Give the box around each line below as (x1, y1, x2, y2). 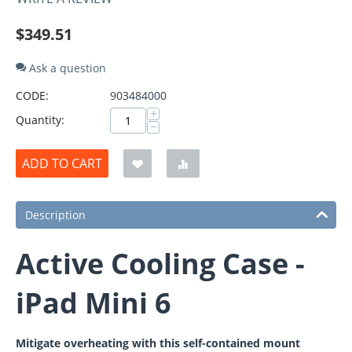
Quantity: (16, 112, 64, 128)
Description (25, 207, 86, 223)
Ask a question (26, 60, 106, 76)
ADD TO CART (22, 155, 102, 173)
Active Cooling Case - (16, 244, 305, 284)
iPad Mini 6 (16, 284, 171, 323)
